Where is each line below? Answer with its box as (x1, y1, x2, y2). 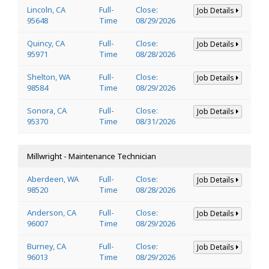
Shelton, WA (27, 71, 70, 82)
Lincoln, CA (27, 4, 65, 15)
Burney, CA (27, 240, 66, 252)
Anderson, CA (27, 207, 76, 218)
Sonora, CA (27, 104, 67, 116)
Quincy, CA (27, 37, 65, 49)
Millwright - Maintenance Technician (27, 150, 156, 162)
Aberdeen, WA (27, 173, 79, 184)
